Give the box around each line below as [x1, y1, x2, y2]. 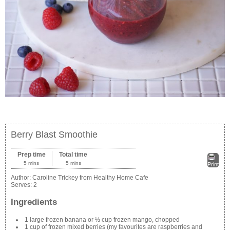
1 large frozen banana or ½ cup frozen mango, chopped [25, 216, 180, 223]
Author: [11, 174, 32, 182]
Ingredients [11, 197, 57, 207]
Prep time [17, 151, 46, 159]
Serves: [11, 181, 33, 189]
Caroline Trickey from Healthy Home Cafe [32, 174, 148, 182]
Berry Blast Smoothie [11, 129, 98, 140]
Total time [59, 151, 88, 159]
